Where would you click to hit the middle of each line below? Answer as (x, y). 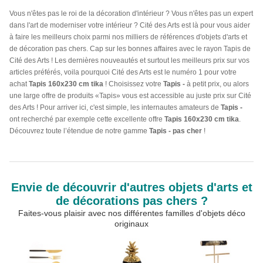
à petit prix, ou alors (217, 84)
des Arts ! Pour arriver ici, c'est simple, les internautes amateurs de (115, 107)
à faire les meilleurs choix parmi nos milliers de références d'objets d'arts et (128, 37)
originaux (131, 224)
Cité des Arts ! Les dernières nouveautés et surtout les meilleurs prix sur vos (129, 60)
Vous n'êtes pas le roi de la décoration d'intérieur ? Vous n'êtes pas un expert (131, 14)
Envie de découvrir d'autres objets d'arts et (131, 187)
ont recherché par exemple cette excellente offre (87, 119)
